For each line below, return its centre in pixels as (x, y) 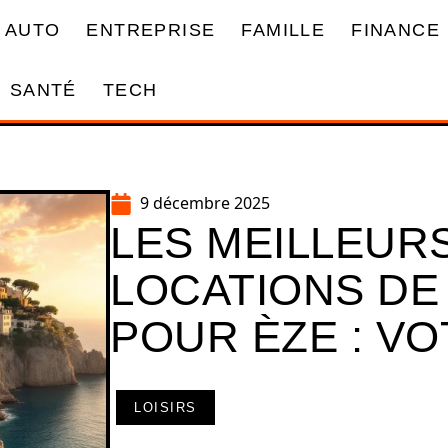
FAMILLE (283, 29)
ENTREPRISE (151, 29)
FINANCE (395, 29)
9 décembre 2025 (205, 203)
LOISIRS (165, 407)
